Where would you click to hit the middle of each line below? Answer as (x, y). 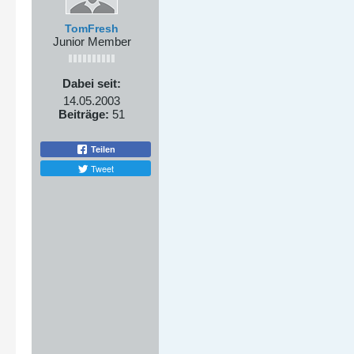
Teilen (102, 149)
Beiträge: (84, 114)
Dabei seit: (92, 83)
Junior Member (92, 41)
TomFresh (92, 28)
